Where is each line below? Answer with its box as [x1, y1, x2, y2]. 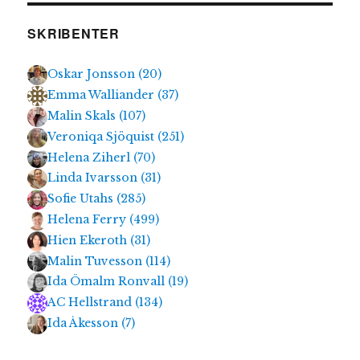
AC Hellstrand [47, 295, 136, 310]
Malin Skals [47, 108, 120, 123]
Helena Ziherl [47, 149, 134, 165]
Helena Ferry [47, 211, 130, 227]
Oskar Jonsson [47, 67, 139, 82]
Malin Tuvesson [47, 253, 146, 268]
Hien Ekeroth [47, 232, 131, 247]
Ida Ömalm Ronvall [47, 274, 169, 289]
